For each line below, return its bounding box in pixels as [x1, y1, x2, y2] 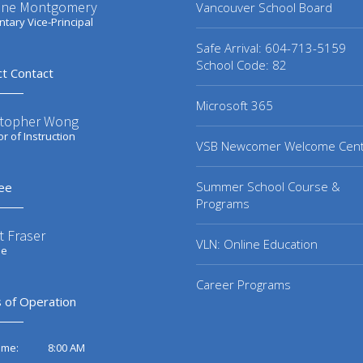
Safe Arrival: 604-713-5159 [196, 40, 346, 56]
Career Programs [196, 276, 291, 293]
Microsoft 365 [196, 97, 273, 113]
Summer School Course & [196, 178, 340, 194]
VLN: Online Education [196, 236, 318, 252]
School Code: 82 [196, 57, 287, 73]
